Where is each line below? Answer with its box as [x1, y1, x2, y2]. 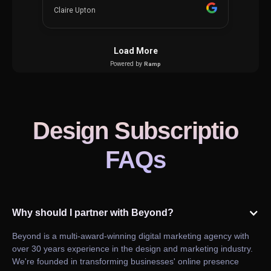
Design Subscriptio [33, 117, 238, 145]
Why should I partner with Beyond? [12, 207, 174, 218]
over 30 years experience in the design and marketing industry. [12, 244, 253, 254]
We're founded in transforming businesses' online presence [12, 256, 239, 267]
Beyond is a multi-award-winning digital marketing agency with [12, 231, 249, 241]
